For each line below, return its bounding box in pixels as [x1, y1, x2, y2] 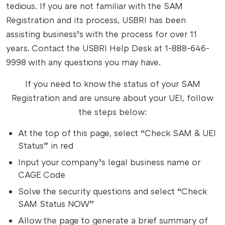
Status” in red [18, 140, 73, 151]
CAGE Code [18, 169, 65, 180]
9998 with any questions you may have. [6, 56, 161, 67]
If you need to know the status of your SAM [25, 78, 200, 89]
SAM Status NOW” [18, 198, 94, 209]
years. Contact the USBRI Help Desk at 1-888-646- [6, 42, 209, 53]
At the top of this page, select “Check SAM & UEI [18, 127, 216, 138]
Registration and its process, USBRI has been [6, 14, 186, 25]
